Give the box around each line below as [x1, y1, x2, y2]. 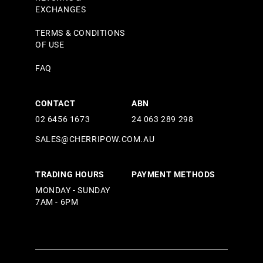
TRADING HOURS [35, 170, 104, 180]
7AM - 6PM [35, 197, 79, 207]
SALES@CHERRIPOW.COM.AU [35, 134, 155, 144]
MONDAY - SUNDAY [35, 186, 110, 195]
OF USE [35, 40, 65, 50]
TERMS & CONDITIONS [35, 28, 125, 38]
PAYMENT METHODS [131, 170, 215, 180]
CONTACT [35, 99, 76, 109]
